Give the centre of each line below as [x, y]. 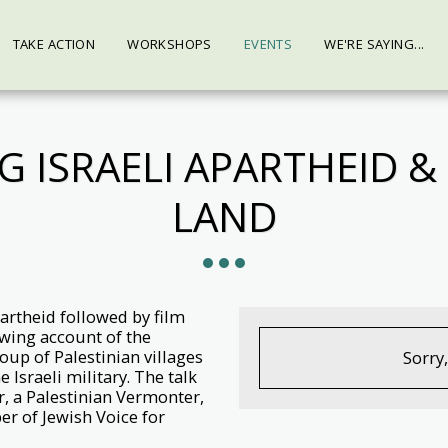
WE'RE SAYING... [374, 44]
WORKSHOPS [169, 44]
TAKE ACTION [54, 44]
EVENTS [268, 44]
